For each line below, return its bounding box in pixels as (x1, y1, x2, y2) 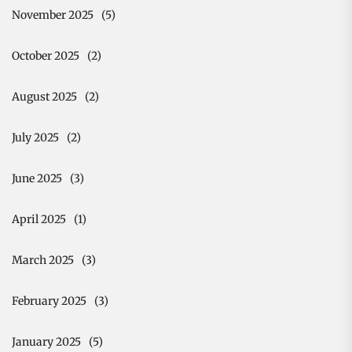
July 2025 (12, 130, 59, 145)
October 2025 (12, 48, 79, 63)
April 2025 (12, 211, 66, 226)
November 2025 (12, 7, 93, 22)
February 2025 (12, 293, 86, 308)
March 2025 (12, 252, 74, 267)
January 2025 (12, 334, 81, 349)
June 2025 (12, 170, 62, 185)
